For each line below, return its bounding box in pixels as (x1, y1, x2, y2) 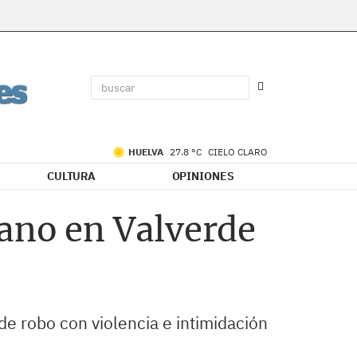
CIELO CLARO (208, 146, 268, 158)
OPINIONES (171, 169, 234, 183)
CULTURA (46, 169, 96, 183)
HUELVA (128, 146, 166, 158)
